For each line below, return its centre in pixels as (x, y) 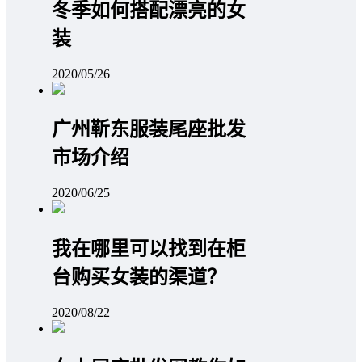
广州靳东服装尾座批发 (149, 130)
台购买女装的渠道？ (139, 278)
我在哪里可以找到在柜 (149, 249)
